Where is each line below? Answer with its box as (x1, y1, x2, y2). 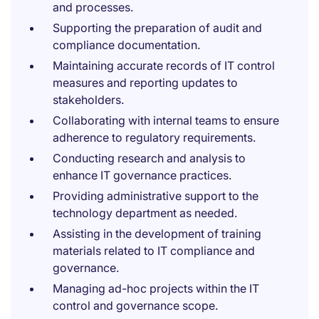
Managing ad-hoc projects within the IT (53, 281, 259, 296)
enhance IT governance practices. (53, 168, 231, 182)
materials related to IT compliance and (53, 244, 255, 258)
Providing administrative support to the (53, 189, 258, 203)
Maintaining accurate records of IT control (53, 58, 275, 73)
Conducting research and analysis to (53, 151, 246, 165)
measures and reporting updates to (53, 75, 238, 90)
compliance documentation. (53, 38, 200, 52)
